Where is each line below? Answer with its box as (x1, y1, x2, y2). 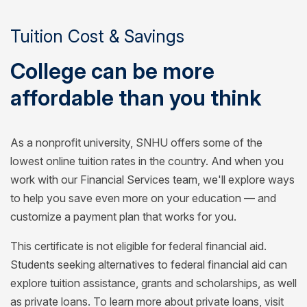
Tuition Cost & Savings (10, 25, 184, 47)
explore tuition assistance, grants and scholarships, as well (10, 275, 297, 290)
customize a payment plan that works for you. (10, 209, 236, 223)
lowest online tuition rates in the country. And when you (10, 153, 284, 168)
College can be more (10, 58, 214, 84)
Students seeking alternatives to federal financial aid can (10, 257, 287, 271)
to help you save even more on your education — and (10, 191, 276, 205)
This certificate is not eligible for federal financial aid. (10, 238, 267, 253)
